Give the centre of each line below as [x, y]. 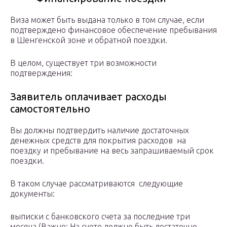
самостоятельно [50, 109]
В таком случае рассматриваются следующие [97, 184]
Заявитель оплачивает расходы [88, 97]
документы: [32, 194]
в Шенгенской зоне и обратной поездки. [89, 40]
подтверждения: [41, 73]
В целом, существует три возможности [83, 63]
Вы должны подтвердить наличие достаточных [100, 130]
